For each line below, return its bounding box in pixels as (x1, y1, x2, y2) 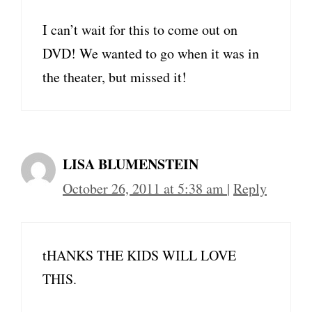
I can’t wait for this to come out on (42, 20, 237, 39)
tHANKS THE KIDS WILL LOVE (42, 246, 236, 265)
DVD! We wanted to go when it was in (42, 44, 259, 63)
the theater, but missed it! (42, 68, 187, 86)
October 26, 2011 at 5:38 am (63, 179, 227, 198)
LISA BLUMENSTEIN (63, 154, 198, 174)
